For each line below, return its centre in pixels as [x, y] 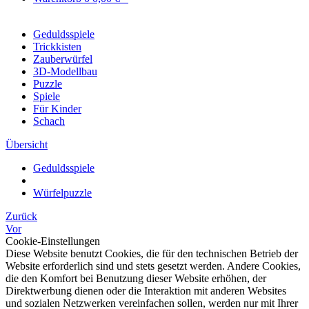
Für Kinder [57, 109]
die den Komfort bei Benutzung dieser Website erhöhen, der [136, 278]
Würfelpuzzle [62, 193]
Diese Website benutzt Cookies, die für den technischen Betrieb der [152, 253]
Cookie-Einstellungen [53, 241]
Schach [49, 121]
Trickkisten [57, 47]
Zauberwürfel [63, 59]
